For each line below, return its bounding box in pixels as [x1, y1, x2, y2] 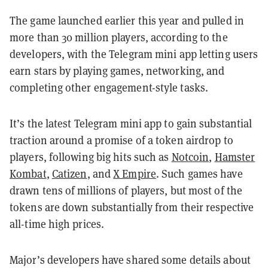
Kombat [10, 166, 47, 181]
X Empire [113, 166, 156, 181]
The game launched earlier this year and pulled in [10, 13, 244, 28]
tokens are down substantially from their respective [10, 199, 254, 214]
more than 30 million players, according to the [10, 29, 228, 44]
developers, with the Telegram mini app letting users [10, 46, 258, 61]
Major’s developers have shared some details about [10, 252, 251, 267]
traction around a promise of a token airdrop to [10, 132, 233, 147]
